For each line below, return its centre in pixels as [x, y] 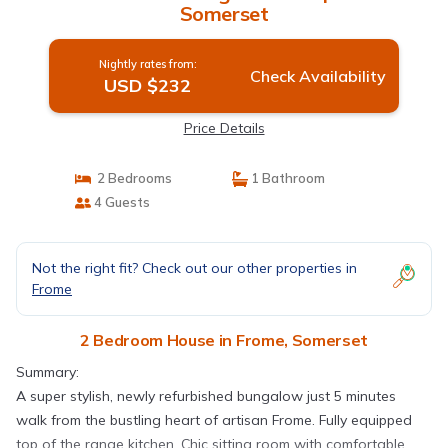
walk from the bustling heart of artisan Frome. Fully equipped [214, 420]
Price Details [224, 128]
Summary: [47, 372]
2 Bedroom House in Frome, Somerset [224, 340]
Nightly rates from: [147, 64]
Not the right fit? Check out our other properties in [194, 268]
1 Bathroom [286, 178]
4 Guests [120, 202]
